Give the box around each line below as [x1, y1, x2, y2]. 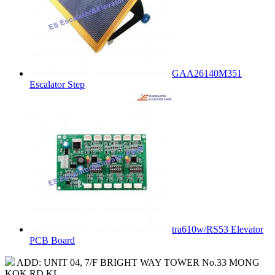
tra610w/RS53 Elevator [172, 223, 263, 234]
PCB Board [29, 234, 75, 246]
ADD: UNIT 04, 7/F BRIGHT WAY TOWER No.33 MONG [17, 257, 260, 268]
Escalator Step [29, 79, 85, 90]
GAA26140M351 [172, 68, 242, 79]
